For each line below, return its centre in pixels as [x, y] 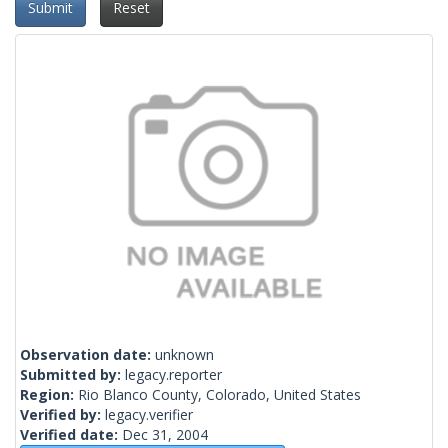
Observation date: [87, 355]
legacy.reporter [173, 375]
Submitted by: [72, 375]
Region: [49, 395]
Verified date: [71, 435]
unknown [184, 355]
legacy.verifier [149, 415]
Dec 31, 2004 [165, 435]
